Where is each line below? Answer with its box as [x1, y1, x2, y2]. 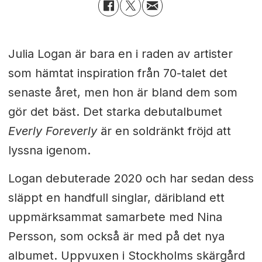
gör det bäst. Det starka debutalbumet [8, 104, 222, 119]
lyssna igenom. [8, 143, 91, 157]
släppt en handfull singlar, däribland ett [8, 191, 225, 205]
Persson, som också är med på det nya [8, 229, 225, 244]
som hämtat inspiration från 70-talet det [8, 65, 227, 80]
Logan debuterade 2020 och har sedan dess [8, 171, 254, 186]
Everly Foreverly [8, 123, 101, 138]
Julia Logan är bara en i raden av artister [8, 46, 233, 61]
